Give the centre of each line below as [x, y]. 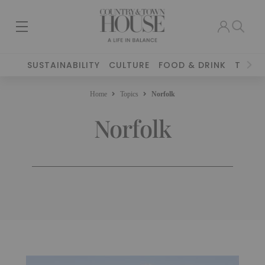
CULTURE [130, 65]
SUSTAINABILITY [64, 65]
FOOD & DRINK [193, 65]
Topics [129, 94]
